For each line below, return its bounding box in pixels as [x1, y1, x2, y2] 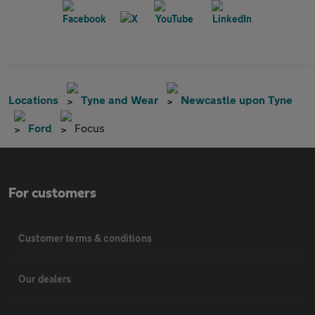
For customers [8, 186, 96, 200]
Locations [8, 92, 58, 106]
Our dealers [18, 272, 72, 285]
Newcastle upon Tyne [181, 92, 292, 106]
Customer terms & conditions [18, 231, 152, 244]
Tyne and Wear [81, 92, 158, 106]
